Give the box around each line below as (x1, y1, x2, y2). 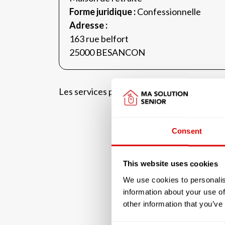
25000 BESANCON (69, 47, 145, 58)
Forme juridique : (69, 6, 137, 17)
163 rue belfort (69, 33, 129, 44)
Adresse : (69, 20, 107, 31)
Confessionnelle (137, 6, 201, 17)
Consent (172, 127, 202, 136)
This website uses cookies (123, 159, 218, 168)
